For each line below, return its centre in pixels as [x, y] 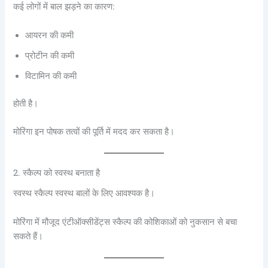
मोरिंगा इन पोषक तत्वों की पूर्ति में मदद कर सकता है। [94, 131]
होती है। [26, 103]
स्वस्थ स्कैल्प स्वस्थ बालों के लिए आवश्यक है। [84, 194]
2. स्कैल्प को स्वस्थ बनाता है [57, 173]
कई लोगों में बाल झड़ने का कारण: [64, 7]
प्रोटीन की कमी [50, 55]
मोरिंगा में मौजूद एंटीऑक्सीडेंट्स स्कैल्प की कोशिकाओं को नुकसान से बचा [125, 222]
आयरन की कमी [50, 35]
